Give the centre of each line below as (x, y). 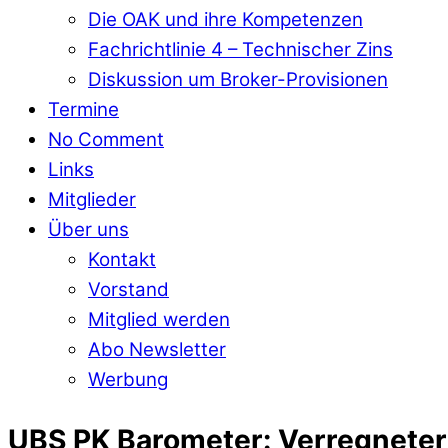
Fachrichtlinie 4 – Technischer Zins (240, 49)
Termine (83, 109)
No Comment (106, 139)
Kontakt (122, 259)
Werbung (128, 379)
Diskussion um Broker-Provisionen (238, 79)
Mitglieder (92, 199)
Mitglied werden (159, 319)
